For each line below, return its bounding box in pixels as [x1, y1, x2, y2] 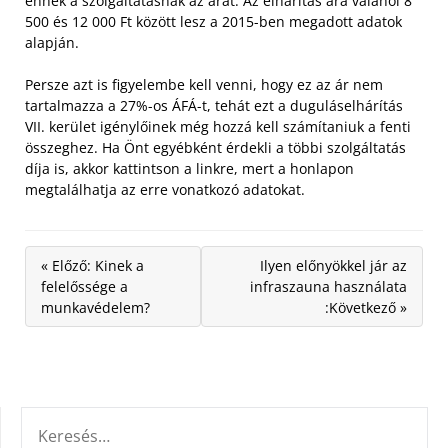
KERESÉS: [20, 407, 82, 428]
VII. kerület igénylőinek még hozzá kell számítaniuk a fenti [25, 116, 411, 136]
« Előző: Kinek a [41, 255, 144, 275]
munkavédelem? [41, 297, 150, 317]
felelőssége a [41, 276, 128, 296]
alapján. [25, 32, 79, 52]
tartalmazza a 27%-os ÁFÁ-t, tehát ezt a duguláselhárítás [25, 95, 403, 115]
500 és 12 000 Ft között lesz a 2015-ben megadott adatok [25, 11, 402, 31]
